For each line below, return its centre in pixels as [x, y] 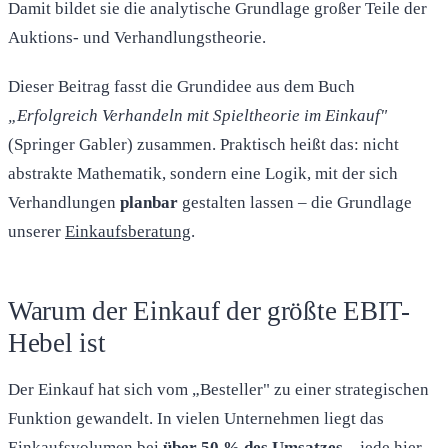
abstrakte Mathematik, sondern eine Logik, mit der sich [203, 173]
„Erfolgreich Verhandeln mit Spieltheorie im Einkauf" [197, 115]
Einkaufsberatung [128, 231]
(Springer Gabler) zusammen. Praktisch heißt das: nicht [203, 144]
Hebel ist [57, 342]
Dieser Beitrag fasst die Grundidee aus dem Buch [181, 86]
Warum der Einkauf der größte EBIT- [209, 310]
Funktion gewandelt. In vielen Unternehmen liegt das [196, 418]
